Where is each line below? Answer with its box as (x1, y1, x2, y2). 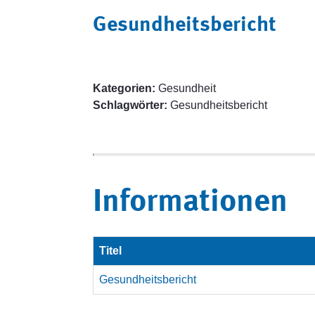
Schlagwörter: (93, 99, 167, 111)
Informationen (93, 187, 288, 219)
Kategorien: (93, 82, 155, 94)
